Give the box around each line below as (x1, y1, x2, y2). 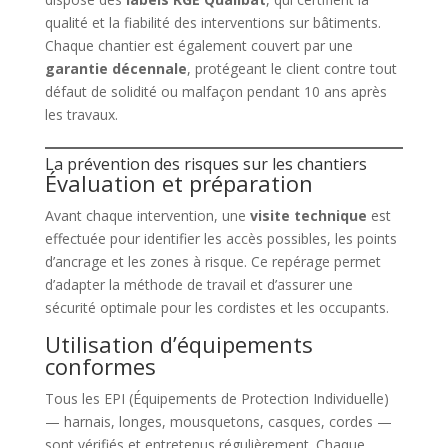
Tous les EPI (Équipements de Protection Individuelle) (44, 388, 389, 408)
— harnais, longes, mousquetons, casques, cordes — (44, 411, 392, 431)
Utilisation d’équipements (44, 328, 313, 359)
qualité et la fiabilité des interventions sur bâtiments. (44, 12, 381, 32)
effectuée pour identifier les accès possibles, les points (44, 228, 397, 248)
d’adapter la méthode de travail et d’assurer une (44, 274, 353, 294)
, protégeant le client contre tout (186, 58, 397, 78)
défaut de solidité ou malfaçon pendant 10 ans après (44, 81, 387, 101)
